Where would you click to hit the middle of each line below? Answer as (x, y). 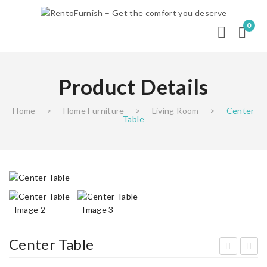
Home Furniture (94, 111)
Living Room (175, 111)
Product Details (133, 87)
